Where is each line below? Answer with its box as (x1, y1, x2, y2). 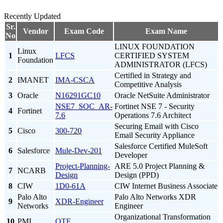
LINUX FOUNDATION (114, 42, 195, 51)
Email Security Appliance (114, 131, 195, 140)
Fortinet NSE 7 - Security (114, 102, 195, 111)
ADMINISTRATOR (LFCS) (114, 60, 207, 69)
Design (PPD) (114, 171, 159, 180)
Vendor (22, 27, 48, 36)
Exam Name (145, 27, 187, 36)
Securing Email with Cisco (114, 122, 199, 131)
